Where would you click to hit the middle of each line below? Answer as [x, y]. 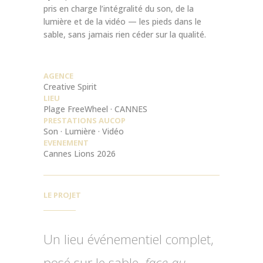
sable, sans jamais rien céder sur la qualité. [125, 35]
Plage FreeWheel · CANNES [95, 109]
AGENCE [58, 76]
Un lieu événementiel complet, [129, 239]
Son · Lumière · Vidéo [84, 131]
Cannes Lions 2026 [80, 154]
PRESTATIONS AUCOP [85, 121]
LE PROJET [62, 195]
